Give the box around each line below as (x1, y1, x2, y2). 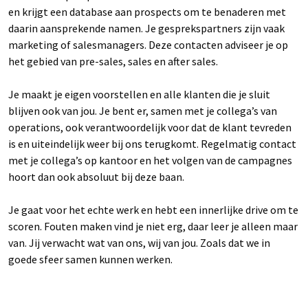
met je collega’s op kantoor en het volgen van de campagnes (8, 153, 292, 168)
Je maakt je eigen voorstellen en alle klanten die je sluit (8, 87, 270, 102)
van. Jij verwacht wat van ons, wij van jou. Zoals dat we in (8, 236, 270, 250)
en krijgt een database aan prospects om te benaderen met (8, 5, 286, 19)
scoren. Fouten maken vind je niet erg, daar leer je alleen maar (8, 219, 298, 234)
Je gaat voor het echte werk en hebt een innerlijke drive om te (8, 203, 298, 217)
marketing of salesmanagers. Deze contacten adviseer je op (8, 38, 288, 52)
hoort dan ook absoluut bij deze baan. (8, 170, 184, 184)
